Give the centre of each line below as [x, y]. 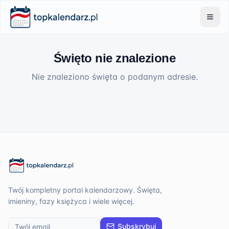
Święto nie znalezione [114, 58]
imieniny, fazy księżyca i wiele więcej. [71, 201]
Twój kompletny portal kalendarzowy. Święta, [85, 190]
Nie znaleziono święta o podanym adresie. [114, 77]
